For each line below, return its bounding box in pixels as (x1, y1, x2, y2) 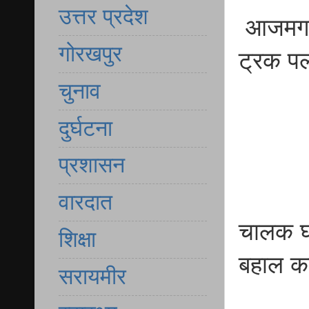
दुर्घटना (59, 115, 112, 141)
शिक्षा (59, 226, 96, 252)
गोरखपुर (59, 41, 122, 67)
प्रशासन (59, 152, 125, 178)
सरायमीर (59, 263, 126, 289)
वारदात (59, 190, 112, 215)
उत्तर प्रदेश (59, 4, 148, 30)
